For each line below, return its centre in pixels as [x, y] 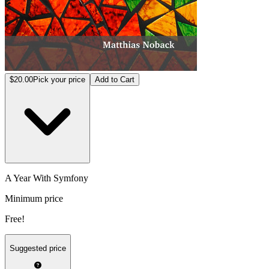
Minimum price [34, 198]
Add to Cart [115, 79]
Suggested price [38, 249]
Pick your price [59, 79]
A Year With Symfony [47, 178]
